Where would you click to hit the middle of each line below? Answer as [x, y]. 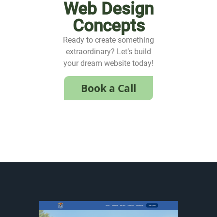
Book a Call [108, 88]
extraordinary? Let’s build [108, 51]
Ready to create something [108, 40]
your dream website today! [108, 63]
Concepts [108, 25]
